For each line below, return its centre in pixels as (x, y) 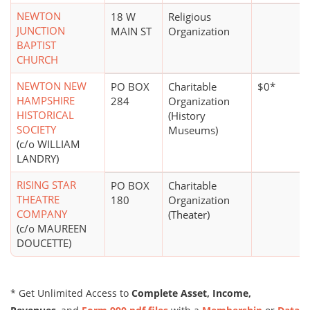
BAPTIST (36, 45)
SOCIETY (36, 130)
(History (187, 116)
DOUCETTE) (44, 243)
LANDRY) (38, 159)
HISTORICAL (45, 115)
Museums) (193, 130)
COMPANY (42, 214)
